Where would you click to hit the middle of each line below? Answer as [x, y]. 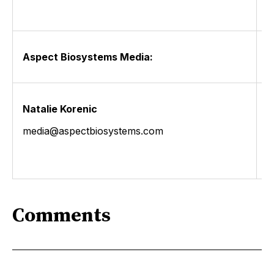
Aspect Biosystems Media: [88, 57]
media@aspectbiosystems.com [94, 131]
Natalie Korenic [60, 109]
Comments [61, 216]
